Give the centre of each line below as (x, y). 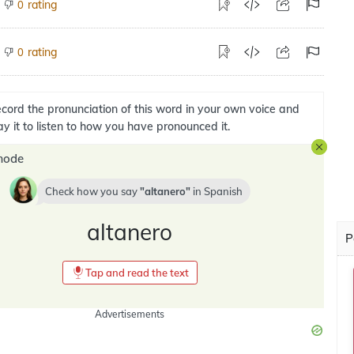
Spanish (223, 191)
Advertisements (130, 314)
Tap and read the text (137, 273)
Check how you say (92, 191)
